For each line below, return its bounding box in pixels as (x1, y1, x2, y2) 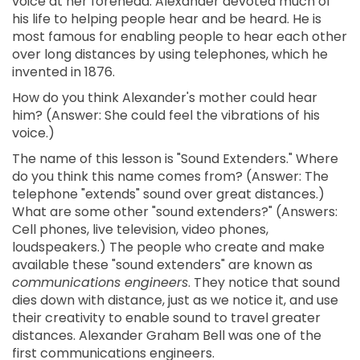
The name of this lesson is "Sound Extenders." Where (12, 149, 338, 168)
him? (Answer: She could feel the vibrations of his (12, 106, 320, 125)
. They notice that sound (188, 273, 340, 292)
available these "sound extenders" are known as (12, 256, 313, 274)
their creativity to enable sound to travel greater (12, 309, 321, 327)
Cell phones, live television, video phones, (12, 220, 268, 239)
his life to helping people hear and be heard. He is (12, 10, 321, 28)
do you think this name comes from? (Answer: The (12, 167, 329, 186)
